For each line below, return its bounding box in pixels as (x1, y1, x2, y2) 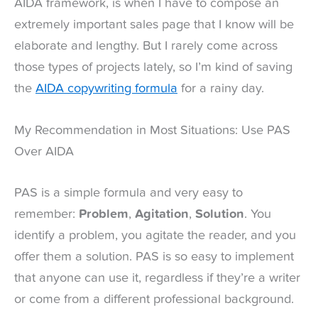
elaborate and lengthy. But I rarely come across (14, 40, 278, 53)
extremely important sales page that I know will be (14, 18, 294, 32)
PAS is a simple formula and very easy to (14, 186, 243, 199)
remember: (14, 207, 79, 221)
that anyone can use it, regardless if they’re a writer (14, 271, 300, 285)
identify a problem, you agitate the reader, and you (14, 229, 296, 242)
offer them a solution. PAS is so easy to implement (14, 250, 294, 263)
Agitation (135, 207, 189, 221)
